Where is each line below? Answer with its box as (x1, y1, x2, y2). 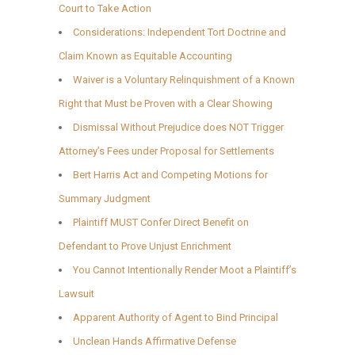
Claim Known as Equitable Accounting (59, 49, 232, 62)
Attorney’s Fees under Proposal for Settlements (59, 144, 274, 157)
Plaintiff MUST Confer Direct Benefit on (73, 216, 249, 228)
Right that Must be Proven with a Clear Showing (59, 97, 273, 109)
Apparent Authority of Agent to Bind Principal (73, 311, 278, 323)
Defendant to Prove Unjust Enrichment (59, 239, 231, 252)
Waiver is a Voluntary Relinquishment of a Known (73, 73, 295, 86)
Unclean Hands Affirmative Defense (73, 334, 236, 347)
